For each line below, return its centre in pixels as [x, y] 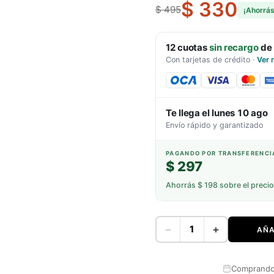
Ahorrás [182, 185]
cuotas [192, 47]
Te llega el [189, 113]
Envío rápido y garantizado [214, 125]
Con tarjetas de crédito [208, 60]
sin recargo [234, 47]
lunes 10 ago [239, 113]
